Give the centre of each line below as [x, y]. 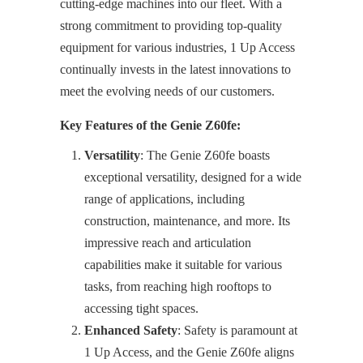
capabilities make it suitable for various [183, 265]
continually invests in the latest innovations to [175, 69]
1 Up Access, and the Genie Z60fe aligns [189, 352]
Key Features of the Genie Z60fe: [150, 125]
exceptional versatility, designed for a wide [193, 177]
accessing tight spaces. [141, 308]
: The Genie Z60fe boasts [205, 155]
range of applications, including [164, 199]
